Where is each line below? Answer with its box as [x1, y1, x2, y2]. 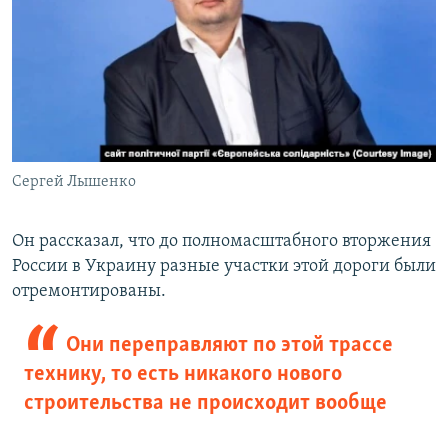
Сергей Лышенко [12, 173, 136, 190]
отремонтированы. [12, 281, 166, 301]
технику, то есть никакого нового [24, 362, 342, 386]
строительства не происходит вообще [24, 391, 387, 415]
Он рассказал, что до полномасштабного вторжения [12, 231, 431, 251]
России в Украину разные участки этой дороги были [12, 256, 436, 276]
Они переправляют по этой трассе [65, 333, 393, 357]
